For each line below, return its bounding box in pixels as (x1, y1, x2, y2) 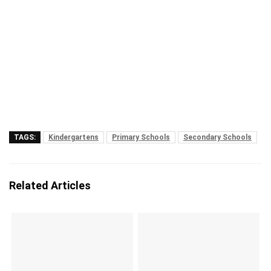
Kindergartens (48, 133, 99, 142)
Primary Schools (112, 133, 170, 142)
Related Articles (9, 179, 91, 192)
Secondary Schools (183, 133, 252, 142)
